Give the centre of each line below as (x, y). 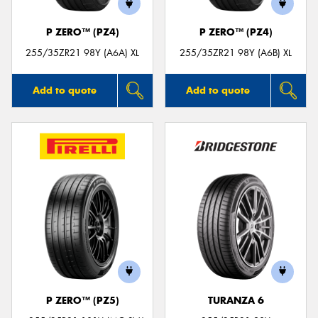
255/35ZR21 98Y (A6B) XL (236, 53)
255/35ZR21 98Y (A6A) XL (82, 53)
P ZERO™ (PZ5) (82, 300)
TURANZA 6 (236, 300)
